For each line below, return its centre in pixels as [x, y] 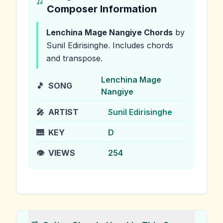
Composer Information [102, 9]
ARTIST [63, 112]
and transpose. [74, 58]
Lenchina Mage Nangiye [94, 32]
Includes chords [142, 45]
